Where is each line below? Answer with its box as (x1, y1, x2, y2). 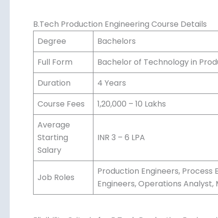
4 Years (96, 88, 125, 100)
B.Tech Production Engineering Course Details (33, 29, 207, 41)
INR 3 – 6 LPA (96, 143, 144, 154)
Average (37, 130, 70, 142)
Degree (37, 46, 66, 58)
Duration (37, 88, 71, 100)
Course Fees (37, 109, 85, 121)
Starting (37, 143, 68, 154)
